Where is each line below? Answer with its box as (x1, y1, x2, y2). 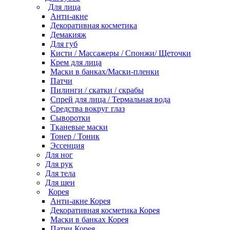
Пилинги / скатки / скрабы (50, 85, 144, 94)
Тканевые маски (50, 122, 108, 131)
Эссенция (50, 141, 84, 150)
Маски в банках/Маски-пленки (50, 67, 159, 76)
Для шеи (45, 178, 75, 187)
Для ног (45, 150, 73, 159)
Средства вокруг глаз (50, 104, 125, 113)
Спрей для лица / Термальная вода (50, 94, 170, 104)
